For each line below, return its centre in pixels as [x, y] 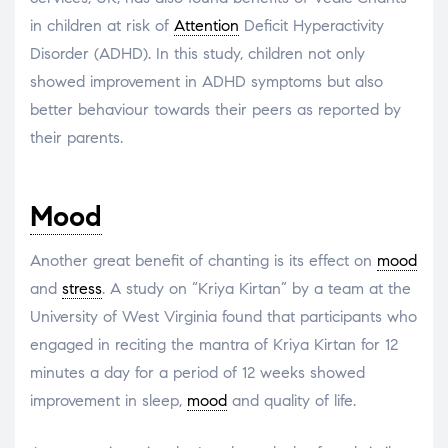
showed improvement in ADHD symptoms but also [206, 81]
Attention [206, 25]
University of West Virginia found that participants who [223, 316]
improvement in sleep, [108, 400]
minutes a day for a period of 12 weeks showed [197, 372]
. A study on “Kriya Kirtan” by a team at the [256, 288]
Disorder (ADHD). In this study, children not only [197, 53]
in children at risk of [102, 25]
